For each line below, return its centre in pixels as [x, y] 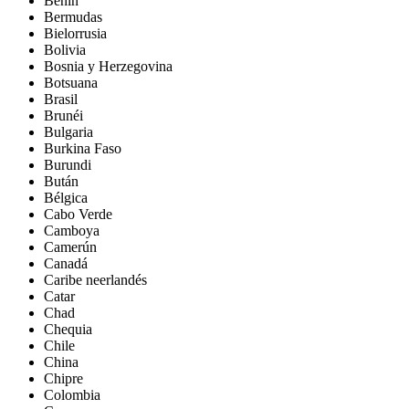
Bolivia [65, 49]
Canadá [66, 263]
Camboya [72, 230]
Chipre [63, 378]
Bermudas [73, 16]
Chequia [68, 329]
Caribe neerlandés [95, 279]
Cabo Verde [78, 214]
